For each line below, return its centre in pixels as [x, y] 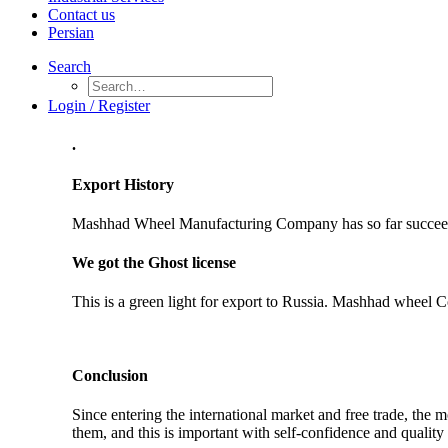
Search [69, 66]
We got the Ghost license [154, 263]
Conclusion [110, 375]
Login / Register [99, 105]
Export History [123, 184]
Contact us [81, 14]
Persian [71, 32]
